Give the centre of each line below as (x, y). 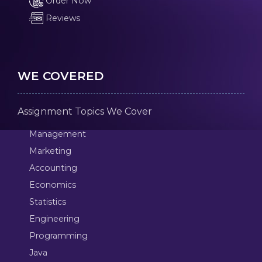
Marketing (50, 151)
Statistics (47, 201)
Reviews (61, 18)
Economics (52, 185)
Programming (58, 235)
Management (57, 134)
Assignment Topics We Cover (85, 111)
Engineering (54, 218)
